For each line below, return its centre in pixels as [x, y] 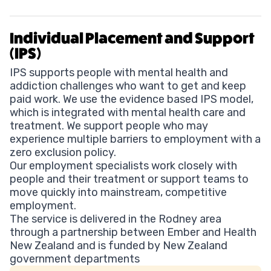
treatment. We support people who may [109, 126]
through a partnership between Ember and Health [133, 233]
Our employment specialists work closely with [123, 166]
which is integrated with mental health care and [128, 113]
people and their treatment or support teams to [129, 179]
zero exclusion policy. [63, 153]
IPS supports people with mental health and [119, 73]
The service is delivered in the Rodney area [116, 219]
